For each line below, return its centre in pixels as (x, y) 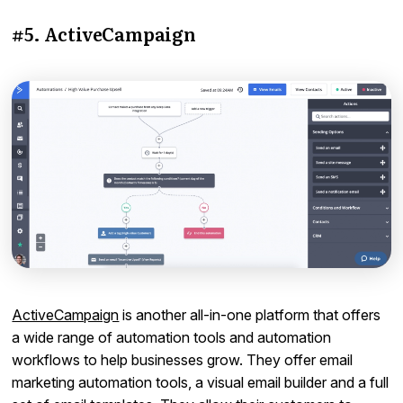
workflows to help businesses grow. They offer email (183, 359)
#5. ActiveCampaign (104, 33)
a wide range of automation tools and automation (172, 337)
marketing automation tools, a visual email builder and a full (201, 382)
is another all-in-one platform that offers (250, 314)
